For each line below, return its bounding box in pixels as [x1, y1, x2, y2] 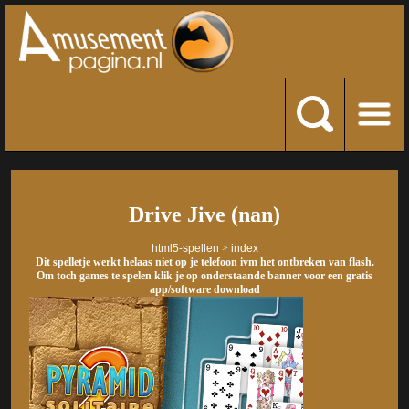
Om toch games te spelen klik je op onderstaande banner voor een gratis [37, 269, 372, 283]
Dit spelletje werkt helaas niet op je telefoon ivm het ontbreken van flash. [35, 256, 374, 269]
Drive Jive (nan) [129, 203, 280, 227]
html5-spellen [151, 242, 219, 256]
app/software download [149, 283, 260, 297]
